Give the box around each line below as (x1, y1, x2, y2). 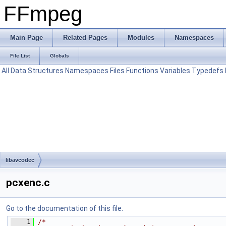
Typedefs (192, 67, 223, 75)
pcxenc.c (6, 177, 50, 189)
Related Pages (63, 34, 107, 41)
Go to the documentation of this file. (6, 204, 123, 212)
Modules (128, 34, 154, 41)
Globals (50, 53, 69, 59)
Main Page (10, 34, 43, 41)
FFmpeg (4, 2, 82, 26)
